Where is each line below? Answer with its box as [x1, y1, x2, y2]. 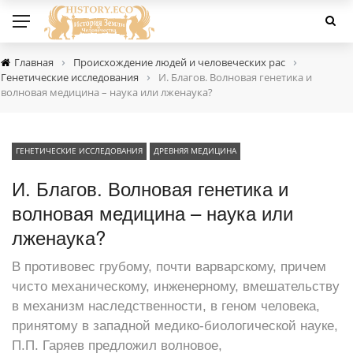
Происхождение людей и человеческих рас [73, 55, 285, 69]
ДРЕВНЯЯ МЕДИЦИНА [154, 145, 236, 156]
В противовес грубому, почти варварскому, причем [12, 259, 326, 274]
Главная [14, 55, 54, 69]
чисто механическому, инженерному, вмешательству [12, 279, 340, 294]
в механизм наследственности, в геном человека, [12, 299, 320, 314]
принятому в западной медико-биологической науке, [12, 318, 338, 333]
